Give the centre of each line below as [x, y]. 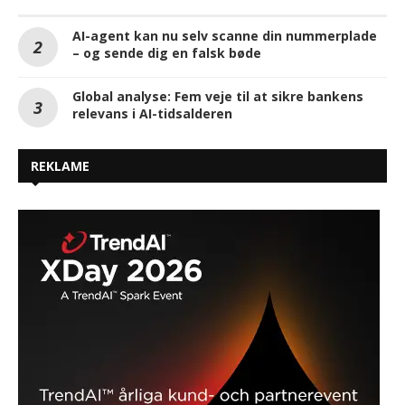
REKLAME [60, 165]
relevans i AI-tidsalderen [152, 113]
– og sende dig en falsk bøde [167, 52]
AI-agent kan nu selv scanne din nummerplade [225, 35]
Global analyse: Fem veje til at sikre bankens [218, 96]
